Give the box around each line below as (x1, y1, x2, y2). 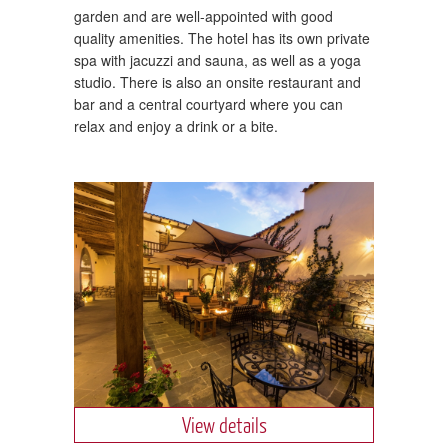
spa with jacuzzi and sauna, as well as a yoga (74, 49, 361, 70)
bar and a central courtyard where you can (74, 93, 343, 114)
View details (181, 411, 267, 437)
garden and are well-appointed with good (74, 5, 333, 26)
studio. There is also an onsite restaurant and (74, 71, 361, 92)
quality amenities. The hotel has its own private (74, 27, 370, 48)
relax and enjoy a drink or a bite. (74, 115, 278, 136)
